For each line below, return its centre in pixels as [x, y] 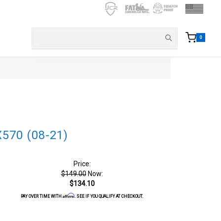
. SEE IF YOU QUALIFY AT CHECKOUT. [109, 196]
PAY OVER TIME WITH [42, 196]
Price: [82, 164]
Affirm [69, 196]
